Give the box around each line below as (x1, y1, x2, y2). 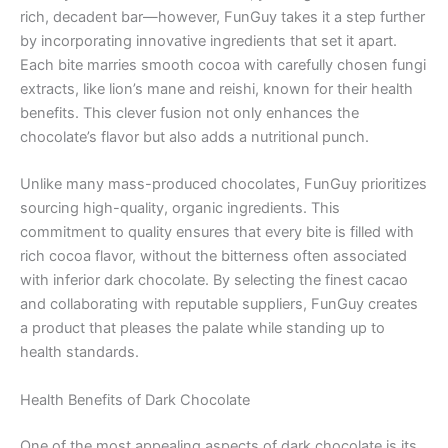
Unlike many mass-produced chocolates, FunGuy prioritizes (20, 175, 427, 194)
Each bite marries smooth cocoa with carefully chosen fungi (20, 56, 426, 75)
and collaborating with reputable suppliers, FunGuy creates (20, 295, 418, 314)
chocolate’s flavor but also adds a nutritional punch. (20, 128, 369, 147)
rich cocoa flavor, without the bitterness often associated (20, 247, 407, 266)
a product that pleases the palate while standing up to (20, 319, 385, 338)
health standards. (20, 343, 139, 362)
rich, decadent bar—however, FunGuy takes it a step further (20, 8, 425, 27)
